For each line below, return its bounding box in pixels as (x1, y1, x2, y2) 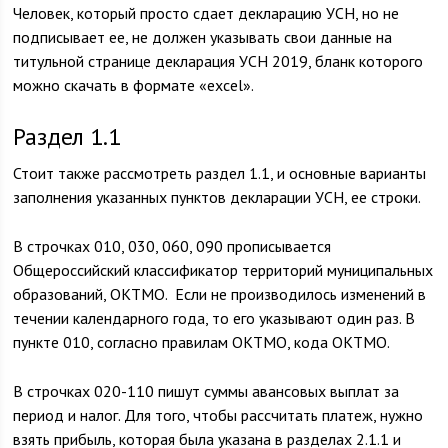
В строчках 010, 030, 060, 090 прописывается (13, 236, 332, 256)
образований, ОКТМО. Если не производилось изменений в (13, 284, 427, 304)
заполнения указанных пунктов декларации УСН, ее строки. (13, 187, 422, 207)
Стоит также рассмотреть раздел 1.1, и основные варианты (13, 163, 427, 183)
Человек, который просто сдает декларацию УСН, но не (13, 3, 400, 23)
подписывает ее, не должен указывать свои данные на (13, 27, 393, 47)
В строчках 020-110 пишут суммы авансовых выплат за (13, 381, 400, 401)
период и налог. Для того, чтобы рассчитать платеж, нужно (13, 405, 424, 425)
